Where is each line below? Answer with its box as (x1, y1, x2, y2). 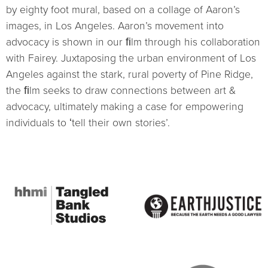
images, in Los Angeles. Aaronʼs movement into (6, 20, 224, 33)
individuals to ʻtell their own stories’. (6, 117, 170, 130)
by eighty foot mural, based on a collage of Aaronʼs (6, 4, 240, 17)
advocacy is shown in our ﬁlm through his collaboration (6, 36, 260, 49)
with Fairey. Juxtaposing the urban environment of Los (6, 52, 256, 65)
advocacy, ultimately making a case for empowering (6, 100, 243, 114)
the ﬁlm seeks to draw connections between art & (6, 84, 236, 98)
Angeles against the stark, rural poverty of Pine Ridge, (6, 68, 253, 81)
